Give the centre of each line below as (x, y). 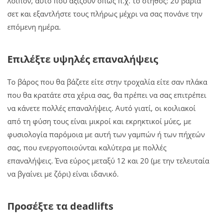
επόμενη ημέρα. (34, 27)
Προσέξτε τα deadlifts (60, 206)
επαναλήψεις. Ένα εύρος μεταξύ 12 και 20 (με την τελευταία (108, 160)
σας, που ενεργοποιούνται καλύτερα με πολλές (87, 147)
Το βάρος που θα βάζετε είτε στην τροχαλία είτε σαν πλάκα (107, 82)
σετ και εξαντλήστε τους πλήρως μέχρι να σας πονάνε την (105, 13)
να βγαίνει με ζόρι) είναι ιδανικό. (63, 173)
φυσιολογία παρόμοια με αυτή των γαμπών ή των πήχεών (106, 134)
